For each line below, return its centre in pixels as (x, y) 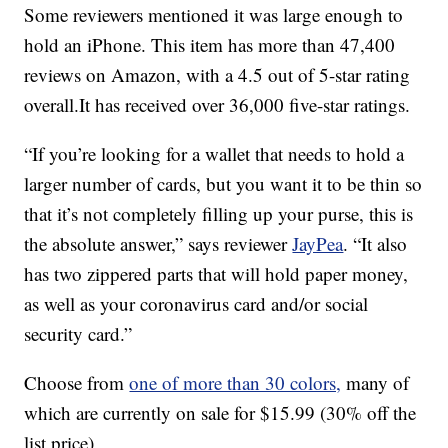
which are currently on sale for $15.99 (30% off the (220, 413)
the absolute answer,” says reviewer (158, 244)
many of (375, 383)
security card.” (78, 334)
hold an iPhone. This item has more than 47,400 (210, 45)
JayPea (318, 244)
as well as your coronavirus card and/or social (196, 304)
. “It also (375, 244)
